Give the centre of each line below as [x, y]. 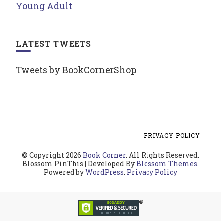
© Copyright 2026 [52, 155]
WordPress [105, 172]
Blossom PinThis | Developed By [79, 164]
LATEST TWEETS [54, 44]
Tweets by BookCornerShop [76, 70]
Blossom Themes [167, 164]
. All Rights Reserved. [163, 155]
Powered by [65, 172]
